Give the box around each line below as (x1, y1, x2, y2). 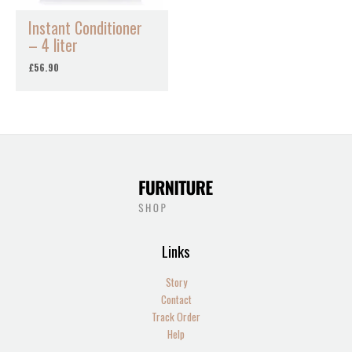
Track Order (152, 308, 200, 324)
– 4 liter (28, 32, 79, 57)
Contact (160, 291, 192, 307)
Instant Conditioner (28, 15, 143, 39)
